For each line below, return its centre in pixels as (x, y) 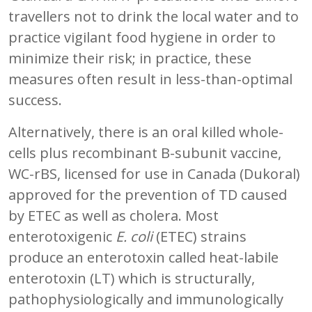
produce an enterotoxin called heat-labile (143, 257)
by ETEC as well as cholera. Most (114, 215)
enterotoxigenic (62, 236)
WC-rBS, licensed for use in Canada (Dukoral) (154, 173)
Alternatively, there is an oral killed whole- (146, 132)
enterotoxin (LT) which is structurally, (132, 278)
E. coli (134, 236)
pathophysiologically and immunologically (146, 299)
